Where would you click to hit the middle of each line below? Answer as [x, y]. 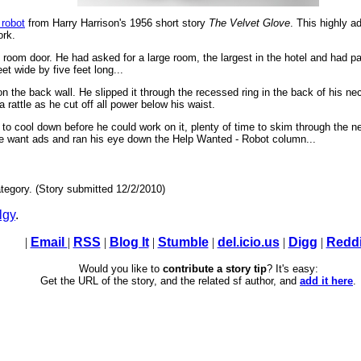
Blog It [129, 243]
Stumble [183, 243]
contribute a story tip [214, 269]
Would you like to [120, 269]
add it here [326, 281]
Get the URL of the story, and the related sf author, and [170, 281]
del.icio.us [248, 243]
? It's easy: [292, 269]
